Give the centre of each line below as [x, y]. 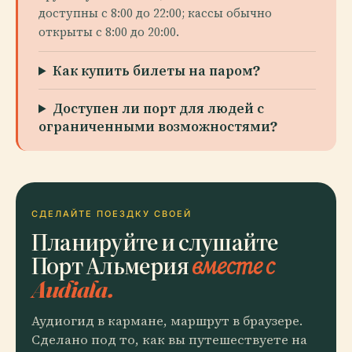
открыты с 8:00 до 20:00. [109, 32]
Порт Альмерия [112, 265]
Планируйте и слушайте [155, 242]
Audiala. [72, 289]
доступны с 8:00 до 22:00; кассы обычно [155, 13]
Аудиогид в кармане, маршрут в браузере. [167, 321]
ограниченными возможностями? [158, 126]
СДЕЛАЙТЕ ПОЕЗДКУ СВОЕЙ [112, 214]
